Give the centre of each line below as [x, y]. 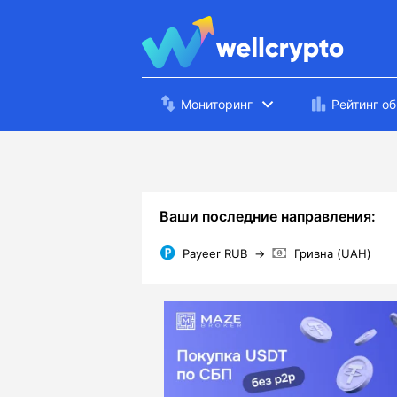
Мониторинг [216, 104]
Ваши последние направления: [268, 216]
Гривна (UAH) [333, 253]
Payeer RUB [215, 253]
